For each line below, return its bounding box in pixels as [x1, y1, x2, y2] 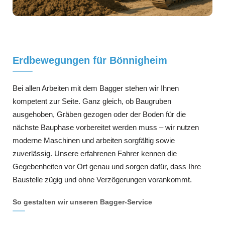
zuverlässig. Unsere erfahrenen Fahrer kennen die [13, 149, 177, 158]
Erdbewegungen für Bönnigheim [13, 54, 167, 66]
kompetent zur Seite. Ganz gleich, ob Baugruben [13, 96, 171, 105]
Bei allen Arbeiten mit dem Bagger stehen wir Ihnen [13, 83, 179, 92]
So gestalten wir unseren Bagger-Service [13, 197, 152, 206]
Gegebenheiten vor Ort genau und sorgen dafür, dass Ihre [13, 162, 201, 171]
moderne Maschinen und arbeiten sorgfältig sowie [13, 136, 175, 145]
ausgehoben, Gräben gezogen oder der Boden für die [13, 109, 186, 119]
